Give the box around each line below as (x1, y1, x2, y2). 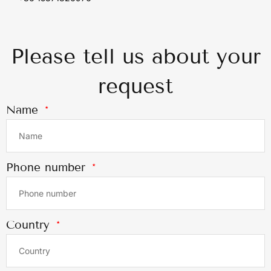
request (98, 73, 173, 99)
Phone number (6, 160, 90, 174)
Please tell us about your (10, 43, 261, 69)
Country (6, 217, 54, 232)
